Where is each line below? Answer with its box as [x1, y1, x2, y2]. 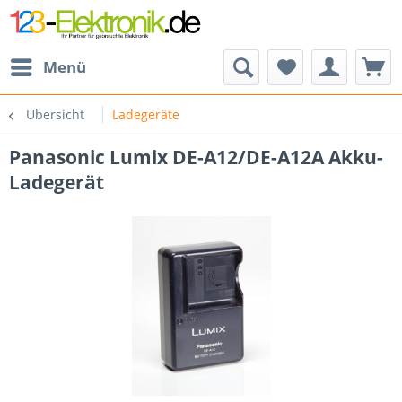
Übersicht [26, 106, 84, 123]
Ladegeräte [112, 106, 179, 123]
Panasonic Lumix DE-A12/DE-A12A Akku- [9, 144, 383, 170]
